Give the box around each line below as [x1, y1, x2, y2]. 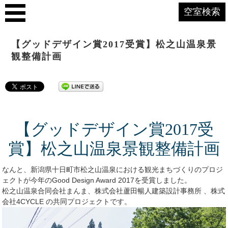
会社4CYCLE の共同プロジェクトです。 [2, 197, 131, 206]
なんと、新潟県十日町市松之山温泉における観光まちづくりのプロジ [2, 165, 223, 174]
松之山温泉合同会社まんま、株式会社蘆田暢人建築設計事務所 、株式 [2, 187, 225, 195]
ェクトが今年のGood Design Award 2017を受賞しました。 [2, 176, 191, 184]
